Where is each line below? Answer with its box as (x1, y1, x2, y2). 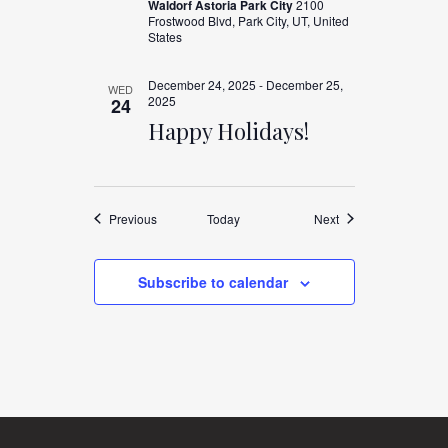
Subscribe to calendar (138, 271, 288, 292)
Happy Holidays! (147, 115, 309, 146)
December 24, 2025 (147, 75, 256, 93)
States (147, 27, 182, 45)
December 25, (265, 75, 343, 93)
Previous (108, 209, 157, 227)
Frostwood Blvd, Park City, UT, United (147, 11, 349, 29)
